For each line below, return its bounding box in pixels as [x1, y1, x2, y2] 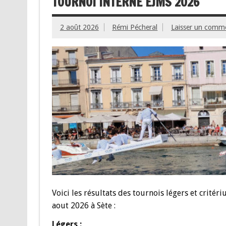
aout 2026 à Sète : [51, 200, 116, 210]
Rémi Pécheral [112, 23, 158, 32]
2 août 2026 [60, 23, 99, 32]
